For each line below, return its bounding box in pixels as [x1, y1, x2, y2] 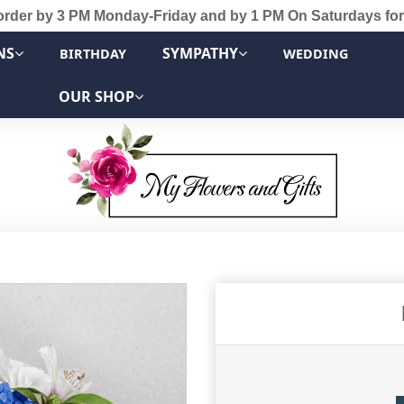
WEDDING [283, 45, 348, 62]
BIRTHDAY [60, 45, 126, 62]
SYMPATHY [162, 43, 238, 63]
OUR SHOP [59, 87, 134, 106]
